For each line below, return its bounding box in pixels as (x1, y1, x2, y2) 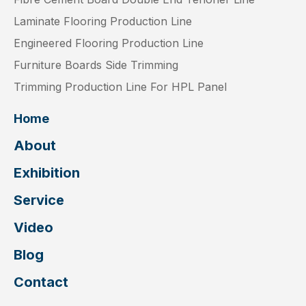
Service (14, 192, 64, 209)
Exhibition (14, 165, 80, 182)
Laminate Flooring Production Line (14, 14, 192, 29)
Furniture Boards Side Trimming (14, 58, 178, 72)
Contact (14, 274, 68, 291)
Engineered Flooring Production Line (14, 36, 204, 51)
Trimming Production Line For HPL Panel (14, 80, 227, 94)
